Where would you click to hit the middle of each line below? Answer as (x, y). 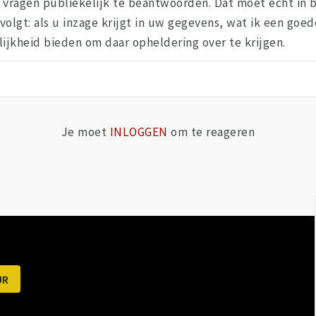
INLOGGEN (139, 132)
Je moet (85, 132)
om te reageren (211, 132)
